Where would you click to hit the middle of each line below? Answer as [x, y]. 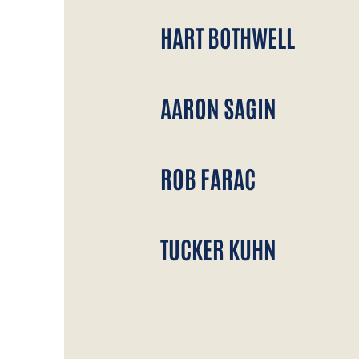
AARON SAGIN [218, 109]
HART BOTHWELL [228, 39]
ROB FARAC [208, 180]
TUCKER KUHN [218, 250]
